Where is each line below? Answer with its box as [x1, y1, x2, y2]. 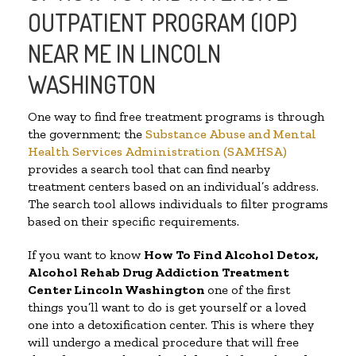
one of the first [207, 282, 290, 298]
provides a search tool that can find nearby [28, 161, 270, 177]
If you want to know [28, 247, 144, 263]
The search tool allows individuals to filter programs [28, 196, 328, 212]
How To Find [144, 247, 224, 263]
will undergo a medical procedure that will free [28, 335, 299, 350]
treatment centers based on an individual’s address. [28, 179, 319, 195]
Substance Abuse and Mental [145, 126, 316, 142]
